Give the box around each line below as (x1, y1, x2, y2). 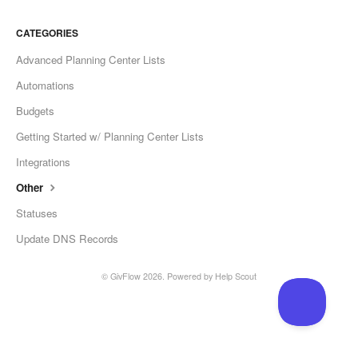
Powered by (167, 269, 215, 282)
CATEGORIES (16, 25, 78, 40)
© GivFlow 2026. (101, 269, 167, 282)
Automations (16, 77, 74, 93)
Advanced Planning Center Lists (16, 51, 165, 67)
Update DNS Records (16, 230, 118, 246)
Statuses (16, 205, 58, 221)
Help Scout (215, 269, 257, 282)
